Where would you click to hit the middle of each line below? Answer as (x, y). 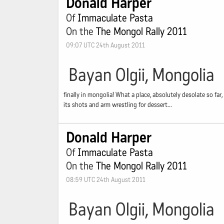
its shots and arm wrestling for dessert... (118, 105)
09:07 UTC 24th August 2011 (105, 45)
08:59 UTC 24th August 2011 (106, 180)
